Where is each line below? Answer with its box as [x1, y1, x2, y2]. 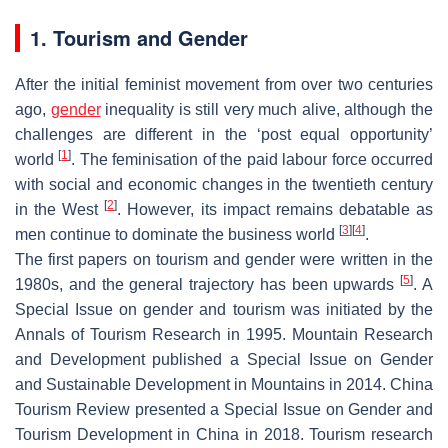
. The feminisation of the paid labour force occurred [71, 150, 434, 168]
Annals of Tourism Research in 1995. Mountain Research [15, 325, 433, 343]
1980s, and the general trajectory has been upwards [15, 275, 401, 293]
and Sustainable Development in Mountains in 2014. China [15, 375, 433, 393]
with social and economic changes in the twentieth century [15, 175, 433, 193]
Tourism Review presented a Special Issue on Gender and [15, 400, 433, 418]
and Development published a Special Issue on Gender [15, 350, 433, 368]
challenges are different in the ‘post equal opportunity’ [15, 125, 433, 143]
